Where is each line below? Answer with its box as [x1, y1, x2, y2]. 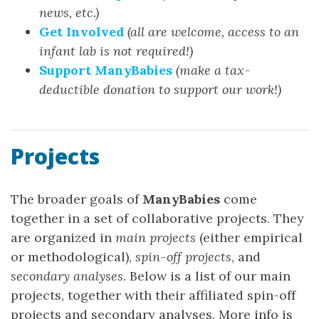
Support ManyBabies [39, 62, 172, 78]
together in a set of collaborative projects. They [11, 210, 304, 226]
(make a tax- [176, 62, 251, 78]
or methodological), [11, 249, 135, 265]
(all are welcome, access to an [127, 23, 299, 40]
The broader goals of [11, 191, 142, 207]
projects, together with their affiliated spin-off [11, 287, 296, 303]
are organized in [11, 229, 115, 246]
